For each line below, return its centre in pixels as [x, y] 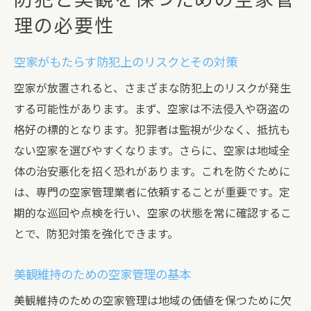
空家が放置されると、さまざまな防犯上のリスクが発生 [152, 89]
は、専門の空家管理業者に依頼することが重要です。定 [152, 193]
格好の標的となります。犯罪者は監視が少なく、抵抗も [152, 130]
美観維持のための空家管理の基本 [102, 275]
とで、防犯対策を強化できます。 [96, 234]
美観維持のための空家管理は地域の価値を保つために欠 [153, 301]
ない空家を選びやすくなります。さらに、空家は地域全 [152, 151]
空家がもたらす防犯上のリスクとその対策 [126, 62]
